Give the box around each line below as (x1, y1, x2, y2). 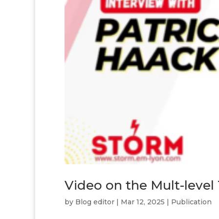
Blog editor (75, 197, 114, 206)
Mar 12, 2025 (121, 197, 165, 206)
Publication (171, 197, 212, 206)
